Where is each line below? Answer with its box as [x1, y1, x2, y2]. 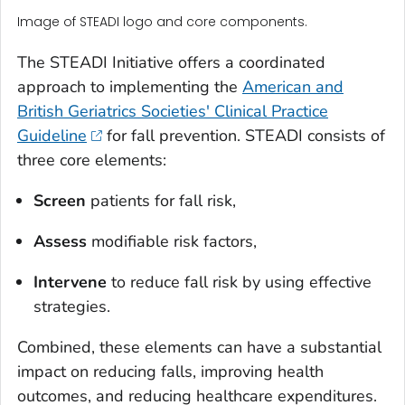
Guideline [17, 125, 87, 147]
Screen [33, 190, 90, 212]
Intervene [33, 271, 107, 294]
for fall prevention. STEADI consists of [101, 125, 385, 147]
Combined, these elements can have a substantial [17, 336, 381, 359]
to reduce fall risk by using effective [107, 271, 372, 294]
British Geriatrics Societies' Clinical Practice [17, 100, 328, 123]
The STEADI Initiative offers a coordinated [17, 52, 325, 74]
